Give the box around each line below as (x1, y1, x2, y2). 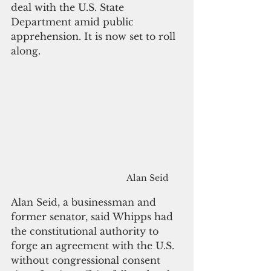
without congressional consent (11, 254, 163, 267)
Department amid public (11, 15, 137, 28)
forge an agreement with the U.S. (11, 240, 177, 252)
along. (11, 44, 41, 57)
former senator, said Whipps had (11, 211, 176, 223)
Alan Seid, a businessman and (11, 196, 159, 209)
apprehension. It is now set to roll (11, 30, 178, 42)
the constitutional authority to (11, 225, 162, 238)
